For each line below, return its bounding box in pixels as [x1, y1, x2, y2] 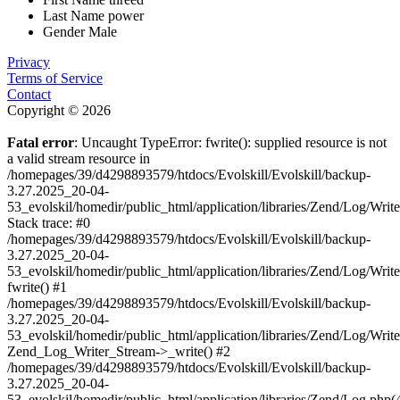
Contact [7, 86, 51, 102]
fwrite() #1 [7, 279, 67, 295]
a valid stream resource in [7, 150, 150, 166]
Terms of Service [7, 70, 103, 86]
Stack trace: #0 [7, 214, 90, 230]
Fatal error [7, 134, 74, 150]
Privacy [7, 54, 50, 70]
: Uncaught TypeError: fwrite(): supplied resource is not [74, 134, 387, 150]
